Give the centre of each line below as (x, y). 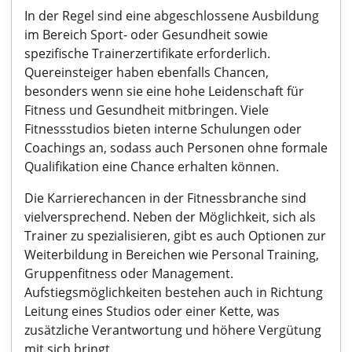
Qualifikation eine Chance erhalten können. (152, 167)
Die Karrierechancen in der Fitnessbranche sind (165, 198)
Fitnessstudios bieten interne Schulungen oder (163, 129)
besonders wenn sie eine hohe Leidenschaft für (164, 91)
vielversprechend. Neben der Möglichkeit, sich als (170, 217)
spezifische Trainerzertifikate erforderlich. (147, 53)
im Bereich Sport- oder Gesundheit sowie (146, 35)
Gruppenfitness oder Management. (129, 273)
